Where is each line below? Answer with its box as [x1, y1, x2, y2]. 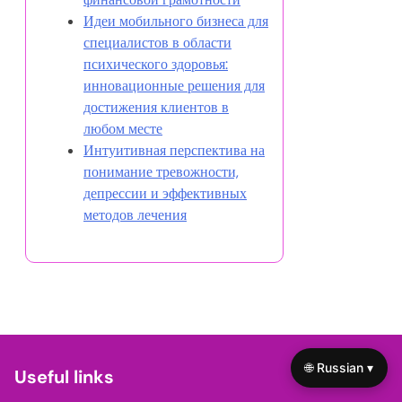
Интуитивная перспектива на [83, 141, 265, 161]
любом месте [83, 119, 162, 139]
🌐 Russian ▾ [305, 360, 373, 375]
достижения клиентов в [83, 98, 229, 118]
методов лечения [83, 205, 187, 225]
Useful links [14, 365, 114, 389]
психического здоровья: [83, 55, 228, 74]
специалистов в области [83, 33, 232, 53]
